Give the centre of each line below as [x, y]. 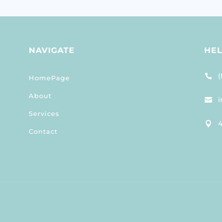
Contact [43, 131]
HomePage [49, 78]
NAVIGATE [52, 51]
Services [44, 113]
